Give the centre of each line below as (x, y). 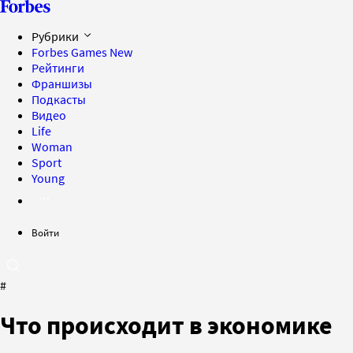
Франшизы (62, 84)
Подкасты (59, 99)
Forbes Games (71, 52)
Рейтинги (58, 68)
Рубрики (56, 36)
